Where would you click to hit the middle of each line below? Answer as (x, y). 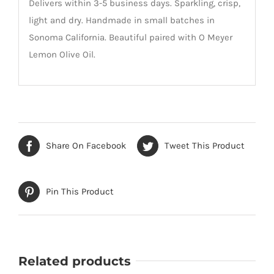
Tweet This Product (205, 146)
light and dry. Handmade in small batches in (121, 20)
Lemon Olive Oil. (62, 55)
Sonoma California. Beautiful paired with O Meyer (130, 38)
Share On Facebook (86, 146)
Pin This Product (80, 192)
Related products (75, 261)
